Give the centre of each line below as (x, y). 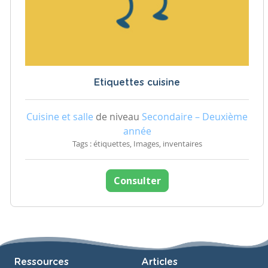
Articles (159, 262)
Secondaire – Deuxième (195, 116)
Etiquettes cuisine (137, 82)
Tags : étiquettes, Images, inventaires (137, 144)
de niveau (118, 116)
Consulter (137, 180)
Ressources (42, 262)
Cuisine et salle (60, 116)
